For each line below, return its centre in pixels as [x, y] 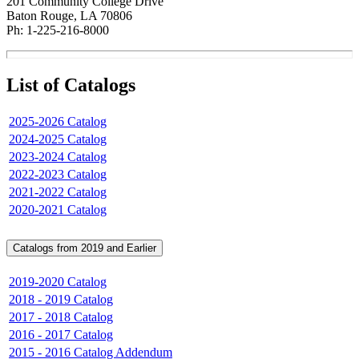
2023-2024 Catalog [58, 156]
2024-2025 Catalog [58, 139]
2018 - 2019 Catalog [61, 300]
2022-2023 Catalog [58, 174]
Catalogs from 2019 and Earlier [85, 248]
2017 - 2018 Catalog [61, 317]
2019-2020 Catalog [58, 282]
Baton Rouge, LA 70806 [69, 15]
